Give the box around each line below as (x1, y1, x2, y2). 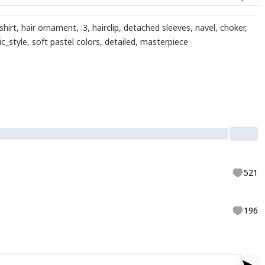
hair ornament (21, 22, 76, 33)
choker (220, 22, 245, 33)
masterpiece (140, 36, 188, 47)
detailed (105, 36, 135, 47)
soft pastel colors (32, 36, 100, 47)
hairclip (92, 22, 119, 33)
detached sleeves (124, 22, 190, 33)
